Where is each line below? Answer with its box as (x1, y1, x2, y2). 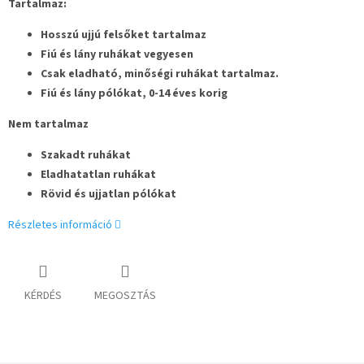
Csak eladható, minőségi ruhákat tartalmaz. (41, 66, 281, 83)
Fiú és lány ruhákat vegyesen (41, 46, 193, 63)
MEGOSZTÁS (94, 288, 156, 305)
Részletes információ (8, 217, 112, 234)
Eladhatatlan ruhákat (41, 167, 156, 184)
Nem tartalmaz (8, 116, 89, 133)
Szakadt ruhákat (41, 147, 131, 164)
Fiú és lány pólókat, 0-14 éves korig (41, 85, 227, 102)
